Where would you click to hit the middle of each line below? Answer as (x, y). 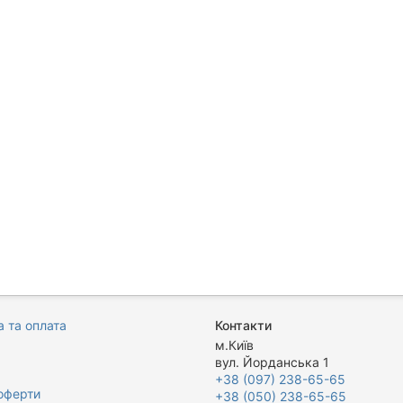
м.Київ (234, 345)
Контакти (243, 325)
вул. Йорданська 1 (272, 362)
